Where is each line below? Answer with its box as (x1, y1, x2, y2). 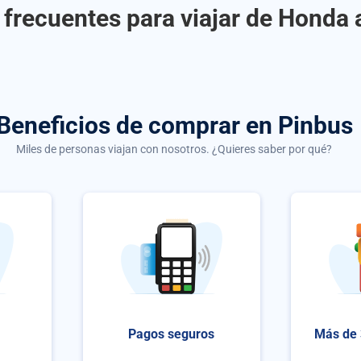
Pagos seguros (128, 326, 215, 342)
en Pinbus (245, 111, 353, 139)
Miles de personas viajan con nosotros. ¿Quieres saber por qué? (16, 143, 332, 156)
